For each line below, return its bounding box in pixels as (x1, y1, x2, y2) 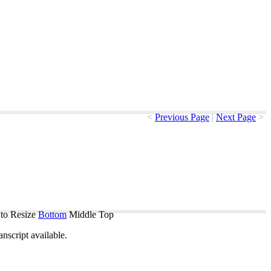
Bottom (38, 209, 67, 220)
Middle (69, 209, 96, 220)
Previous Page (155, 112, 209, 122)
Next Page (216, 112, 256, 122)
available (31, 230, 65, 240)
